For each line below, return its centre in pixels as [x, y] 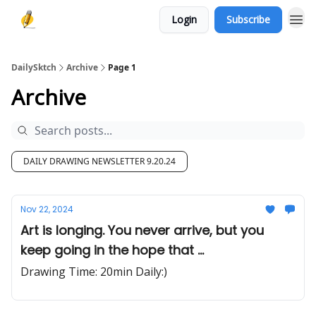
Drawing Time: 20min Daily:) [94, 272]
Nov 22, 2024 [47, 209]
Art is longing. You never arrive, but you [142, 230]
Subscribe [248, 19]
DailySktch [34, 67]
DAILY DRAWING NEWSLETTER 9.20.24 [99, 161]
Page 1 [122, 67]
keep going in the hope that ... [112, 250]
